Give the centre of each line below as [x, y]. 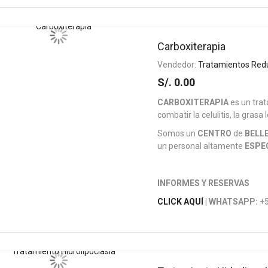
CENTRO [215, 133]
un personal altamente [201, 146]
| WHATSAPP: [231, 202]
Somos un [178, 133]
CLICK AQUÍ [181, 202]
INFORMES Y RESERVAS [204, 183]
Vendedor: [178, 65]
